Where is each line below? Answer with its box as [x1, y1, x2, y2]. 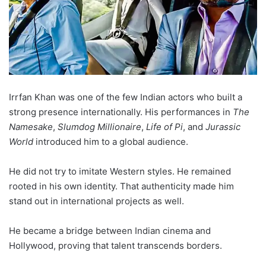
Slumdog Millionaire [58, 121, 141, 132]
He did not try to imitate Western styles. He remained [9, 165, 231, 177]
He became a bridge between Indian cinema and [9, 224, 211, 236]
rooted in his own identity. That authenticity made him [9, 180, 234, 192]
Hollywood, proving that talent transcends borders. [9, 239, 222, 251]
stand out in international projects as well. [9, 195, 184, 207]
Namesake [9, 121, 53, 132]
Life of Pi [146, 121, 183, 132]
